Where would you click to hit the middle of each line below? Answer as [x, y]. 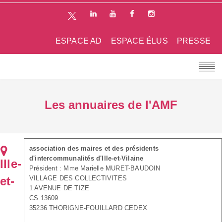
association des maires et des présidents [94, 148]
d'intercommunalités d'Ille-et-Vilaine [86, 158]
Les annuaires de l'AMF [111, 105]
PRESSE [194, 41]
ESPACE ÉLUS [139, 41]
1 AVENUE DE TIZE [59, 188]
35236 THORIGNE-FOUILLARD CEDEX [88, 208]
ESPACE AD [79, 41]
